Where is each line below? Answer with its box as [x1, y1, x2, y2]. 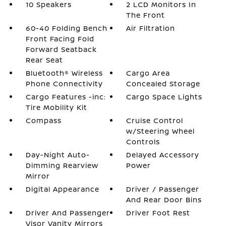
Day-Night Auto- [25, 150, 90, 159]
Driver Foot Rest [126, 208, 191, 217]
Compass [25, 116, 62, 125]
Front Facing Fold [25, 34, 94, 43]
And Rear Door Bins [126, 195, 202, 204]
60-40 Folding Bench [25, 23, 107, 33]
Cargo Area [126, 68, 171, 78]
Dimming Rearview [25, 160, 98, 170]
